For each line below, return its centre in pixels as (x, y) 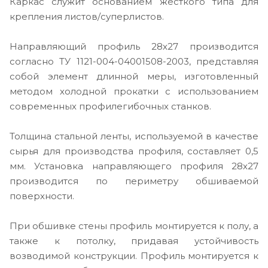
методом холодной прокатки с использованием (134, 92)
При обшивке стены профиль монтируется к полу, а (134, 226)
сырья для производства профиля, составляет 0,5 (134, 151)
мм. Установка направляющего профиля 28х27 (134, 166)
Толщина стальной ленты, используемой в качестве (134, 136)
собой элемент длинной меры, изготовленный (134, 77)
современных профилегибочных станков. (112, 106)
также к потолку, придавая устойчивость (134, 241)
